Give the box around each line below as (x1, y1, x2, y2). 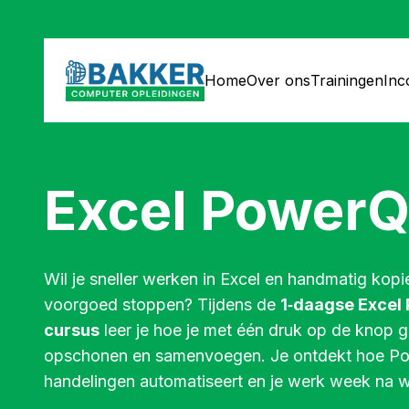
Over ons (246, 71, 311, 89)
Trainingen (310, 71, 384, 89)
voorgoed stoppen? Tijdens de (44, 295, 280, 314)
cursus (44, 320, 100, 340)
